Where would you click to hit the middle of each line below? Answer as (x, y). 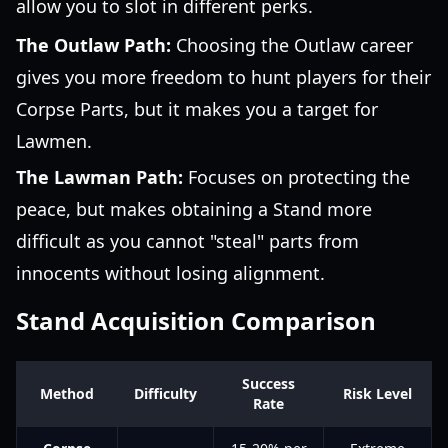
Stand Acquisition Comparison (196, 320)
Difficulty (165, 393)
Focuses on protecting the (296, 177)
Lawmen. (54, 141)
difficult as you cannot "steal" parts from (187, 241)
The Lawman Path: (99, 177)
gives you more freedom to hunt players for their (223, 77)
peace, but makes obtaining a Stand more (194, 209)
